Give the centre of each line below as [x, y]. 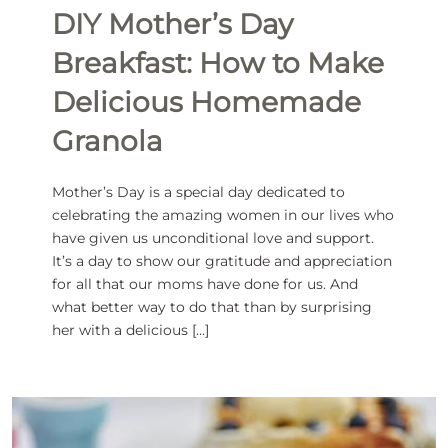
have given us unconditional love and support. [212, 238]
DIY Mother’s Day [172, 24]
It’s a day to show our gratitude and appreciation [221, 261]
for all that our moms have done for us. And [204, 284]
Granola [107, 141]
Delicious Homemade [206, 102]
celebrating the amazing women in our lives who [222, 215]
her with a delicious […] [130, 330]
